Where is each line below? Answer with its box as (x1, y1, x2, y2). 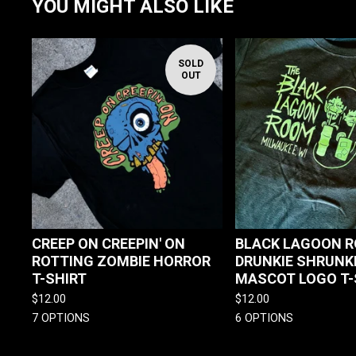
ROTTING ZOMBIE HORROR (32, 252, 211, 269)
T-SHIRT (32, 269, 87, 287)
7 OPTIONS (32, 311, 90, 325)
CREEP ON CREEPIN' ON (32, 234, 185, 252)
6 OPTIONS (235, 311, 293, 325)
